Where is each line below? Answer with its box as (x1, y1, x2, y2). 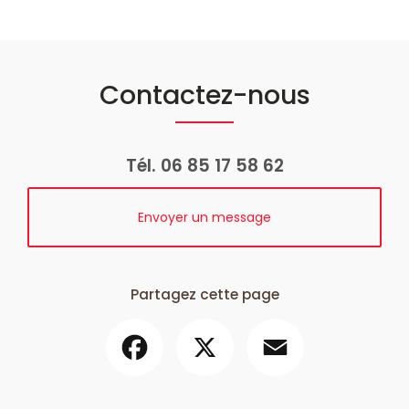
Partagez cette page (130, 284, 279, 304)
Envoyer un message (138, 207, 271, 226)
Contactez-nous (99, 76, 310, 113)
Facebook (163, 317, 229, 336)
